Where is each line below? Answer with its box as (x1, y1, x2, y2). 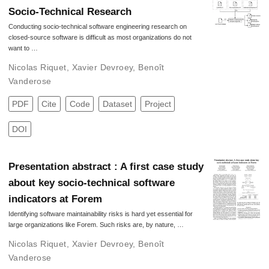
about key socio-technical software (8, 177, 175, 189)
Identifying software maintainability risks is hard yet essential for (8, 210, 193, 217)
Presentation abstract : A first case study (8, 160, 204, 172)
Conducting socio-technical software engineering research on (8, 23, 187, 31)
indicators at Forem (8, 193, 102, 205)
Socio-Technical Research (8, 6, 131, 18)
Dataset (102, 99, 132, 109)
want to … (8, 44, 38, 52)
